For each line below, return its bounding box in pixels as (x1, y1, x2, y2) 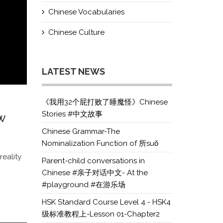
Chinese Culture (48, 28, 105, 37)
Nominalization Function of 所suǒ (41, 139, 158, 148)
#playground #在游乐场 (41, 180, 125, 189)
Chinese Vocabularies (48, 7, 124, 16)
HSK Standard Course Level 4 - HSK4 (41, 198, 171, 207)
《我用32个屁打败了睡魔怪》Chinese (41, 98, 168, 107)
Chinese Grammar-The (41, 127, 120, 136)
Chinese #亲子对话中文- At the (41, 168, 148, 177)
